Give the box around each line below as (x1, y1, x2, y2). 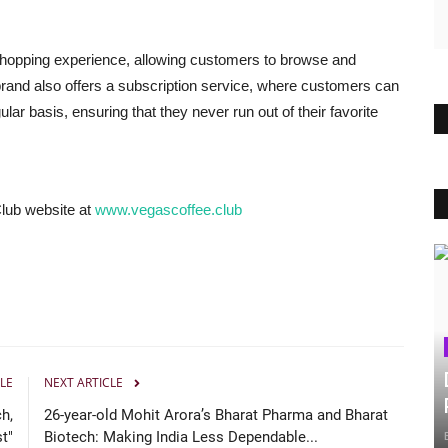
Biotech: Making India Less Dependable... (44, 427, 318, 446)
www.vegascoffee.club (95, 200, 242, 218)
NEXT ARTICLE (44, 373, 123, 391)
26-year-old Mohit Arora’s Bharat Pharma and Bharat (44, 405, 388, 424)
